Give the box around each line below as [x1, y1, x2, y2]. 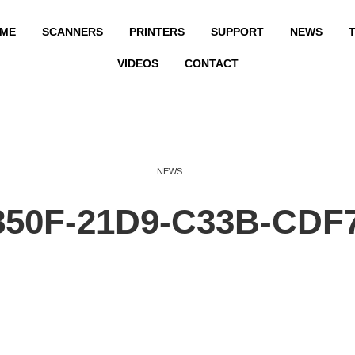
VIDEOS [116, 57, 158, 70]
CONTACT [184, 57, 239, 70]
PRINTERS [128, 25, 185, 38]
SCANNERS [41, 25, 103, 38]
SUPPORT [210, 25, 264, 38]
